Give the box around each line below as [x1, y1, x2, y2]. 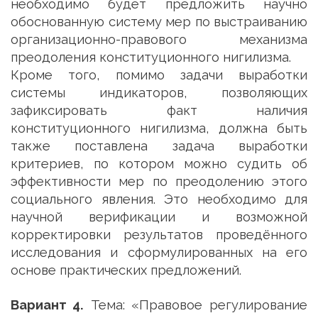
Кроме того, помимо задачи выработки [10, 67, 307, 82]
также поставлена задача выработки [11, 138, 307, 153]
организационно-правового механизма [11, 32, 307, 47]
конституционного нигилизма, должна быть [11, 121, 307, 136]
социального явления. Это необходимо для [11, 192, 307, 207]
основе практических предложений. [11, 263, 241, 278]
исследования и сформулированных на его [11, 245, 307, 260]
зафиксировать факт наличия [11, 103, 307, 118]
